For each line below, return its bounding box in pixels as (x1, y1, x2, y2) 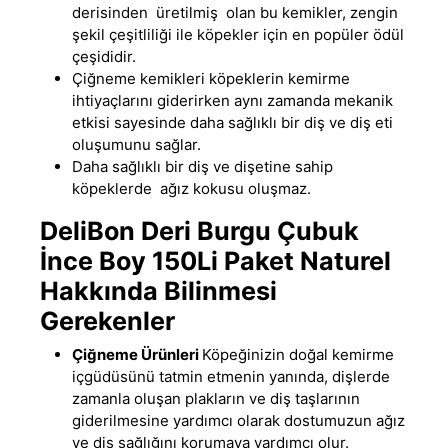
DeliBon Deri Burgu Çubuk (40, 215, 359, 246)
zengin (346, 2, 398, 22)
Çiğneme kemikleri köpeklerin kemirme (72, 68, 350, 88)
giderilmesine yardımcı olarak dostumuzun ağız (72, 410, 405, 430)
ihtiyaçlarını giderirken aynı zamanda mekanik (72, 90, 393, 110)
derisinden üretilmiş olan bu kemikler (72, 2, 342, 22)
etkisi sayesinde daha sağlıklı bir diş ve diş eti (72, 112, 393, 132)
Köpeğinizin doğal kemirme (202, 344, 394, 364)
